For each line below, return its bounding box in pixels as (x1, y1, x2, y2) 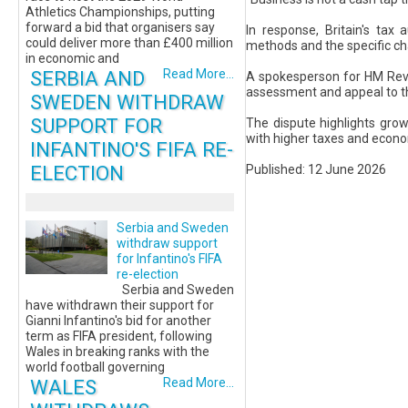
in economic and (25, 51, 119, 66)
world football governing (25, 360, 165, 374)
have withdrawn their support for (25, 298, 214, 312)
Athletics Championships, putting (25, 5, 215, 19)
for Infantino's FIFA (117, 251, 222, 266)
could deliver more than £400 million (25, 36, 233, 50)
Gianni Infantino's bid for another (25, 313, 211, 328)
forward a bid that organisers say (25, 20, 215, 35)
